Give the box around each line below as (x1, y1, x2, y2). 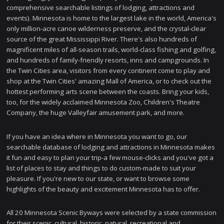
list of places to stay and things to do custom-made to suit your (6, 163, 196, 172)
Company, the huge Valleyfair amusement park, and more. (6, 107, 185, 117)
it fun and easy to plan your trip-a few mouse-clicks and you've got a (6, 152, 214, 162)
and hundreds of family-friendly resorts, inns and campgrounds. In (6, 55, 209, 64)
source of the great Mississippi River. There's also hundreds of (6, 34, 197, 43)
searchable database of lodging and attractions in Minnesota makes (6, 142, 215, 151)
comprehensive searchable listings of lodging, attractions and (6, 2, 195, 12)
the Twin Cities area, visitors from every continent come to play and (6, 65, 210, 75)
